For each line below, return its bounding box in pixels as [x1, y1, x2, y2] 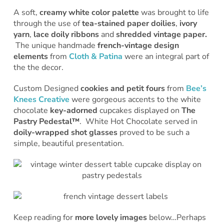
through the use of [13, 17, 82, 29]
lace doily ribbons [31, 28, 99, 40]
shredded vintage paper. [115, 28, 207, 40]
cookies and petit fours [80, 82, 165, 94]
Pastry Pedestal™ [13, 115, 79, 127]
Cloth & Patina [68, 50, 122, 62]
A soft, [13, 6, 39, 18]
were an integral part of [122, 50, 209, 62]
